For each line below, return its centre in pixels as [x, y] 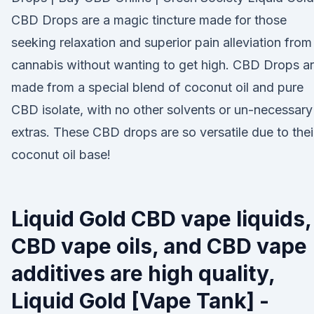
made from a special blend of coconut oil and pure [157, 87]
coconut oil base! [61, 155]
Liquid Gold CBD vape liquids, [161, 219]
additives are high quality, [143, 273]
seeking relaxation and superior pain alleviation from [162, 42]
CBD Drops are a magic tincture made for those [149, 20]
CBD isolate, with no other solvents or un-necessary [162, 110]
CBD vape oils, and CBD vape [159, 246]
